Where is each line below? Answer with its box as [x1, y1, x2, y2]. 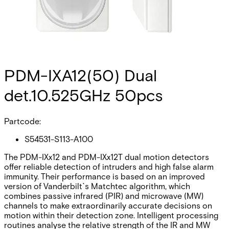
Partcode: [4, 116, 41, 126]
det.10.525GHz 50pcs [4, 85, 163, 105]
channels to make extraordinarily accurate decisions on [4, 200, 212, 210]
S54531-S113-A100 [25, 133, 93, 144]
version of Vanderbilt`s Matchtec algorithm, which [4, 180, 190, 191]
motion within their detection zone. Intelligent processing [4, 210, 218, 220]
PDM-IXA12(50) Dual [4, 65, 157, 85]
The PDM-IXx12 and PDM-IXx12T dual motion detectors [4, 151, 209, 162]
